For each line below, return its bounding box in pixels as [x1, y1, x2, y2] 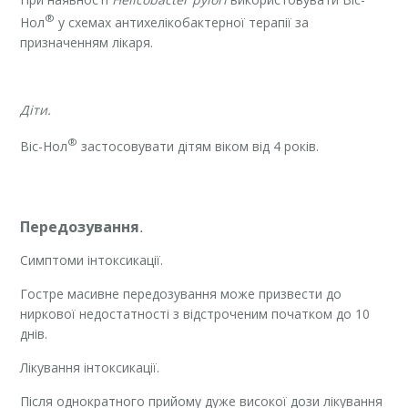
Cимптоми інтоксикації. [20, 251, 164, 270]
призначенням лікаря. [20, 33, 154, 51]
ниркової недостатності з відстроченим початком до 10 [20, 305, 371, 323]
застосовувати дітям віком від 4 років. [77, 137, 320, 155]
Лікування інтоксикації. [20, 359, 160, 377]
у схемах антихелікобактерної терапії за [55, 13, 310, 31]
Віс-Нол [20, 137, 68, 155]
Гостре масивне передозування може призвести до [20, 285, 342, 303]
